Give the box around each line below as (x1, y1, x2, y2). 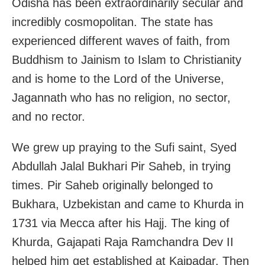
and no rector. (12, 110, 85, 124)
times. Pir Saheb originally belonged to (12, 179, 213, 192)
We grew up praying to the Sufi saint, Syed (12, 141, 237, 154)
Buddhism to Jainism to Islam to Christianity (12, 53, 241, 67)
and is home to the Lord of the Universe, (12, 72, 224, 86)
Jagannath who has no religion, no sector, (12, 91, 231, 105)
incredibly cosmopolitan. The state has (12, 15, 213, 29)
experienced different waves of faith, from (12, 34, 230, 48)
